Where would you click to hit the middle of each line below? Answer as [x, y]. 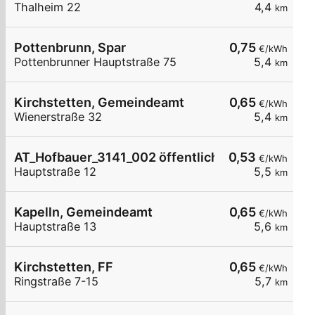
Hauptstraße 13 [55, 227]
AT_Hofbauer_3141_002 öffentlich [116, 157]
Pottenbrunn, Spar [70, 48]
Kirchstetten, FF [64, 267]
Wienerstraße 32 [58, 117]
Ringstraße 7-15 [56, 282]
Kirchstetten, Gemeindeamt [99, 103]
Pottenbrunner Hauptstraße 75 [95, 62]
